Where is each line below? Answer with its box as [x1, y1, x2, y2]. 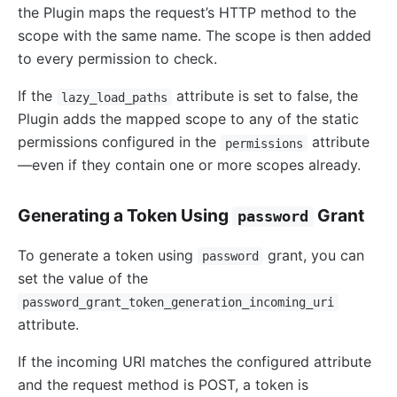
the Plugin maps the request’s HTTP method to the [18, 4, 356, 22]
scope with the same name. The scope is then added [18, 27, 371, 45]
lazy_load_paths [60, 90, 167, 105]
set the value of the [18, 269, 148, 288]
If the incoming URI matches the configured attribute [18, 353, 371, 371]
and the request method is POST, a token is [18, 376, 308, 394]
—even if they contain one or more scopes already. [18, 156, 361, 175]
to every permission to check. [18, 50, 217, 68]
